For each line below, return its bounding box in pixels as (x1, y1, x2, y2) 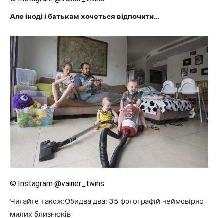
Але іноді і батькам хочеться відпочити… (10, 12, 160, 21)
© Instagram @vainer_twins (10, 179, 104, 189)
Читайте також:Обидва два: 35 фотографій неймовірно (10, 197, 204, 206)
